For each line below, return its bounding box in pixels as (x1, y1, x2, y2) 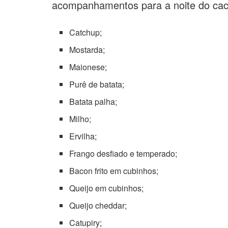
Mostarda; (69, 43, 105, 55)
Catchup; (69, 26, 102, 38)
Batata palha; (69, 95, 118, 107)
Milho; (69, 112, 92, 125)
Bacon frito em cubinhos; (69, 164, 159, 177)
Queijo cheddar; (69, 199, 127, 211)
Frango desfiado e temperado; (69, 147, 178, 159)
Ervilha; (69, 130, 97, 142)
